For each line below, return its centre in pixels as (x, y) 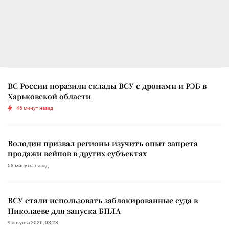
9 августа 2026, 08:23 (33, 222)
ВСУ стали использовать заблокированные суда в (103, 200)
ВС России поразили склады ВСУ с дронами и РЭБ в (107, 86)
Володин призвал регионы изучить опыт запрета (103, 143)
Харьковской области (49, 96)
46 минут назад (35, 108)
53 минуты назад (28, 165)
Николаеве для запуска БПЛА (64, 210)
